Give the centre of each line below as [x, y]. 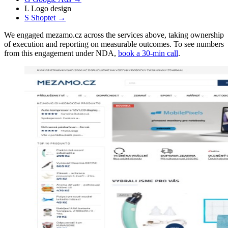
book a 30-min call [148, 53]
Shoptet [43, 17]
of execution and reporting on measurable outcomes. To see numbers [114, 44]
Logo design [51, 8]
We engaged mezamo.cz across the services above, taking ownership [114, 35]
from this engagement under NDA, [61, 53]
